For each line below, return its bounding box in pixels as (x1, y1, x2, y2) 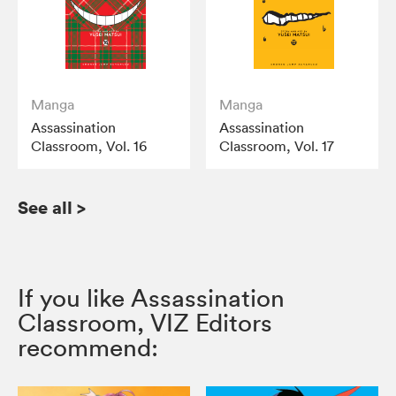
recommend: (18, 331, 158, 362)
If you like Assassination (18, 282, 285, 313)
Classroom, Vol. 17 (219, 136, 335, 155)
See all (18, 194, 72, 219)
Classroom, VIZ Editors (18, 307, 272, 338)
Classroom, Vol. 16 (31, 136, 147, 155)
